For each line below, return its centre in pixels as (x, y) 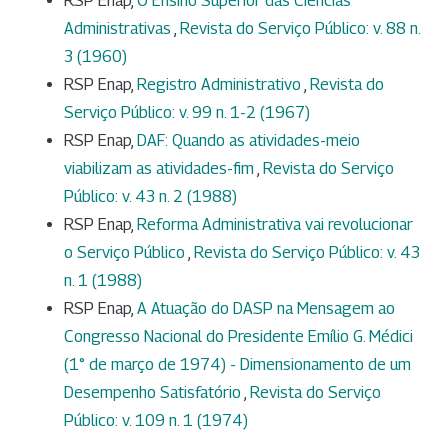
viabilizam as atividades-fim (160, 168)
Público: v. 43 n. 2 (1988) (150, 196)
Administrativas (119, 28)
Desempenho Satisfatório (154, 392)
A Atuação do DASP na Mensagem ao (266, 308)
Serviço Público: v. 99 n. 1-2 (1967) (187, 112)
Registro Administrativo (220, 84)
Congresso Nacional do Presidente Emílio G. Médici (238, 336)
